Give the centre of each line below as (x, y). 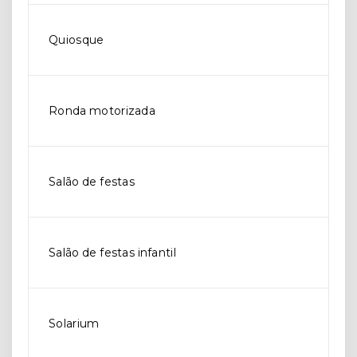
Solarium (74, 324)
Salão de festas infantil (112, 253)
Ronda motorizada (102, 111)
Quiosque (76, 40)
